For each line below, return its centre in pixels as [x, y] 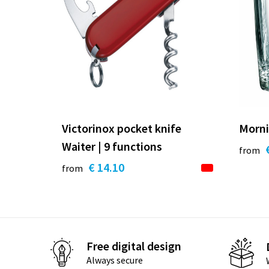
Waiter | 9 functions [112, 146]
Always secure [114, 260]
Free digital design [134, 246]
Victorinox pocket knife [121, 128]
